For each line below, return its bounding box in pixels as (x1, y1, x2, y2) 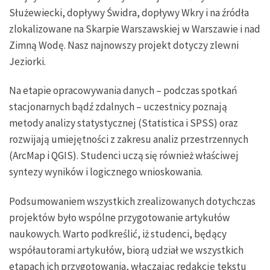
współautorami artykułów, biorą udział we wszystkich (9, 243, 243, 257)
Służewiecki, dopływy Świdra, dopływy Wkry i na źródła (9, 5, 249, 19)
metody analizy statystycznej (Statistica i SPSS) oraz (9, 116, 238, 130)
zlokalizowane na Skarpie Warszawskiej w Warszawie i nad (9, 22, 260, 36)
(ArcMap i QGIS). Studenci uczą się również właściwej (9, 149, 239, 163)
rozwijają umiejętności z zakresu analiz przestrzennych (9, 133, 248, 146)
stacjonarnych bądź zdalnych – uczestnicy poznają (9, 100, 227, 114)
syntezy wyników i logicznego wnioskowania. (9, 165, 202, 179)
